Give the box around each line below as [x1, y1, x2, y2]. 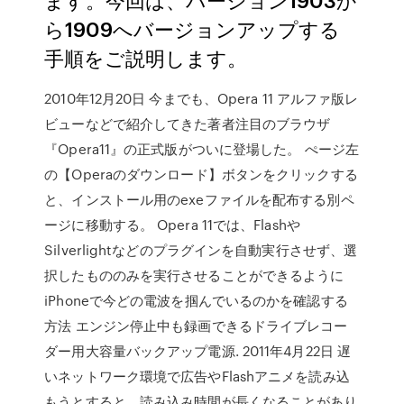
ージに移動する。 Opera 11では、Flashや [44, 215, 300, 234]
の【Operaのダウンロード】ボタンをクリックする [44, 164, 358, 184]
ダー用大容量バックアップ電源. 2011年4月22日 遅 [44, 341, 352, 361]
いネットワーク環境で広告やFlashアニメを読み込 [44, 366, 350, 386]
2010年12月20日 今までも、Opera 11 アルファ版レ [44, 88, 359, 108]
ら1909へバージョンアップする [44, 14, 341, 42]
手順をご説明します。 [44, 43, 248, 71]
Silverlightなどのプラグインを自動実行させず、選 [44, 240, 358, 260]
